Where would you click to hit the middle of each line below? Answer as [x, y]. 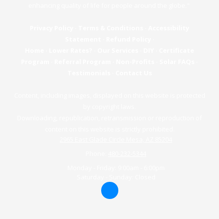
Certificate [176, 50]
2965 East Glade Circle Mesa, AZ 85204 [116, 139]
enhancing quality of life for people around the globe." [109, 5]
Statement [83, 39]
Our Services [118, 50]
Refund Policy [128, 39]
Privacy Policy [52, 28]
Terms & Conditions [111, 28]
